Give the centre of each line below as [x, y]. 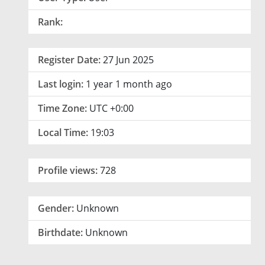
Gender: [56, 209]
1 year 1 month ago [129, 84]
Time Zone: [62, 109]
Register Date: [69, 60]
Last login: [61, 84]
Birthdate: [60, 233]
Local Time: [63, 133]
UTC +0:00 [112, 109]
